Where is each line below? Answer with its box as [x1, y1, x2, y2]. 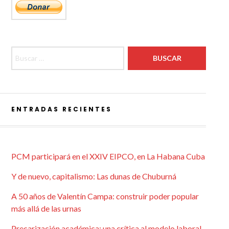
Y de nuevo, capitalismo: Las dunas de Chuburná [11, 171, 176, 181]
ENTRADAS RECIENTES [11, 104, 112, 113]
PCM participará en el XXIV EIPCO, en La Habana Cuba [11, 151, 205, 161]
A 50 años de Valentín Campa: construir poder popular [11, 191, 199, 201]
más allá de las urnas [11, 203, 81, 213]
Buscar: [10, 47, 37, 57]
